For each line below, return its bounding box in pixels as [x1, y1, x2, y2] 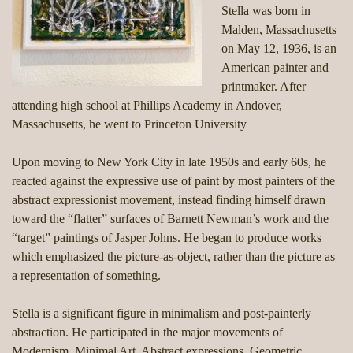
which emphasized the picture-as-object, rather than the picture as [12, 250, 335, 264]
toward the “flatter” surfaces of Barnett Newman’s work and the [12, 212, 329, 226]
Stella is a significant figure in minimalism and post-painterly [12, 307, 311, 321]
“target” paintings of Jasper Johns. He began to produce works [12, 231, 321, 245]
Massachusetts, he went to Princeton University [12, 117, 247, 132]
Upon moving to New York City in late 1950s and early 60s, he [12, 155, 326, 169]
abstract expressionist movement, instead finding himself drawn [12, 193, 325, 207]
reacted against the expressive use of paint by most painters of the [12, 174, 335, 188]
